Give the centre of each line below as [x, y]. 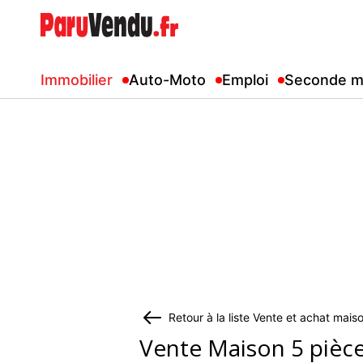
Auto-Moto [167, 80]
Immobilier [77, 80]
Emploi [245, 80]
